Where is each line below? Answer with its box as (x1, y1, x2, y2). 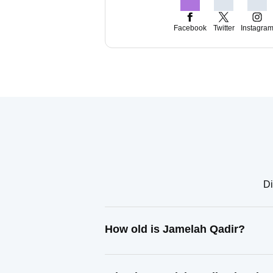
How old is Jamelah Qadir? (105, 223, 245, 235)
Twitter (213, 24, 235, 32)
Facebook (174, 24, 207, 32)
